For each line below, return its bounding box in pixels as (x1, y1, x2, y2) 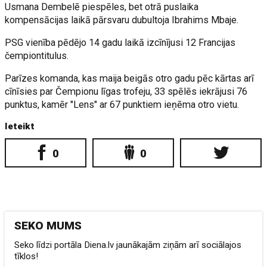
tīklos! (14, 251, 39, 262)
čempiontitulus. (5, 50, 69, 61)
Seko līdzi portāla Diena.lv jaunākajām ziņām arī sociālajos (14, 240, 242, 250)
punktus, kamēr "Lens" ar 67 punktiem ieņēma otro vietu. (5, 99, 240, 110)
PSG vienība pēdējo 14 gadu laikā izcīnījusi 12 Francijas (5, 37, 236, 48)
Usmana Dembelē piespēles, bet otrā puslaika (5, 1, 199, 13)
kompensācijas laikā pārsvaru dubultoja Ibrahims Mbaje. (5, 14, 239, 26)
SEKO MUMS (14, 219, 82, 232)
